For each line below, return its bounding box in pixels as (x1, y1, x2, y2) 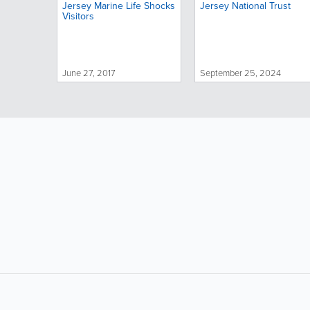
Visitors (62, 9, 94, 24)
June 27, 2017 (62, 66, 116, 80)
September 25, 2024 (199, 66, 281, 80)
